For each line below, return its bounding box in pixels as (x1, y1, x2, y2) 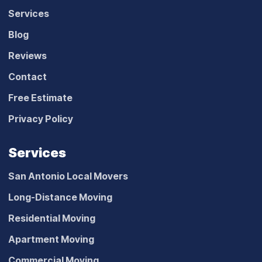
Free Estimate (8, 91, 73, 104)
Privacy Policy (8, 112, 73, 125)
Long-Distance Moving (8, 191, 112, 203)
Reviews (8, 49, 47, 61)
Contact (8, 70, 47, 82)
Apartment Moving (8, 233, 94, 245)
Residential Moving (8, 212, 95, 224)
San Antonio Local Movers (8, 170, 128, 182)
